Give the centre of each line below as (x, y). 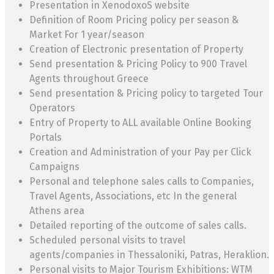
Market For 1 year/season (87, 34)
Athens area (57, 210)
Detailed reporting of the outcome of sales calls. (138, 225)
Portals (46, 137)
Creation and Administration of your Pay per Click (140, 152)
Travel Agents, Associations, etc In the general (133, 196)
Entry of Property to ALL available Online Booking (140, 122)
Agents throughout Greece (89, 78)
